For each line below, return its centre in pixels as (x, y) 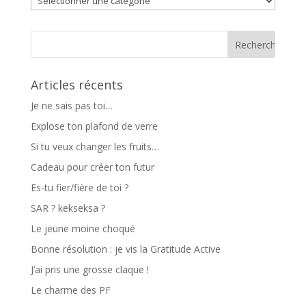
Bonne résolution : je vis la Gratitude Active (125, 249)
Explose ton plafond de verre (94, 126)
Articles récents (76, 85)
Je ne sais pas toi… (71, 106)
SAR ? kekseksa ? (68, 208)
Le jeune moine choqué (83, 228)
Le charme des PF (70, 290)
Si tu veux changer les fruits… (95, 147)
